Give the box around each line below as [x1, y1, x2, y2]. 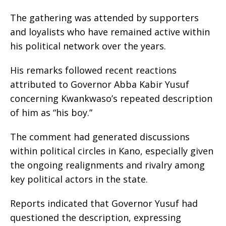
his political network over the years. [10, 40, 166, 52]
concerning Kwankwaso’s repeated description [10, 92, 212, 105]
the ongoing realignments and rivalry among [10, 159, 205, 172]
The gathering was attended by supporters [10, 12, 199, 24]
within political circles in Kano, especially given [10, 145, 213, 157]
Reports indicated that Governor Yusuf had [10, 197, 198, 210]
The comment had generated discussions [10, 131, 190, 143]
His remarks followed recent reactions [10, 64, 177, 77]
